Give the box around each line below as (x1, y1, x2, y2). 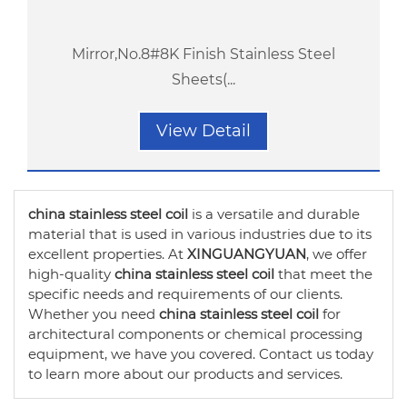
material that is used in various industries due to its (28, 225, 372, 243)
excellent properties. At (28, 245, 187, 263)
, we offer (306, 245, 367, 263)
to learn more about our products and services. (28, 365, 342, 382)
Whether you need (28, 305, 159, 323)
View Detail (156, 121, 251, 141)
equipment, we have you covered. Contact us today (28, 345, 373, 362)
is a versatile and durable (188, 205, 360, 223)
